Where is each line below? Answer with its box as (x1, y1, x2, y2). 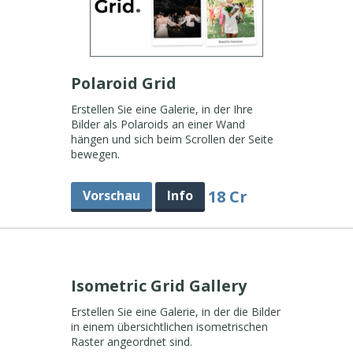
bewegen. (70, 147, 120, 162)
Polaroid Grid (70, 72, 180, 94)
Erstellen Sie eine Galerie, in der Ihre (70, 102, 253, 117)
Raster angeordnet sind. (70, 334, 192, 349)
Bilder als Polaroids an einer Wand (70, 117, 245, 132)
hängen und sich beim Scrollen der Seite (70, 132, 273, 147)
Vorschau (82, 187, 140, 204)
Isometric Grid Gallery (70, 275, 251, 296)
